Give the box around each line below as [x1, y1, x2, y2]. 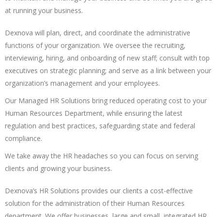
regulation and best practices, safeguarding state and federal [5, 121, 195, 130]
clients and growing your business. [5, 163, 112, 173]
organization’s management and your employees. [5, 78, 160, 88]
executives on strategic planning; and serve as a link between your [5, 65, 211, 75]
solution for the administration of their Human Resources [5, 198, 185, 208]
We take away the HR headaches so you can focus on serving [5, 151, 198, 160]
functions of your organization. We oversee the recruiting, [5, 40, 186, 50]
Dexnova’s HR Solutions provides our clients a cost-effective [5, 186, 193, 195]
